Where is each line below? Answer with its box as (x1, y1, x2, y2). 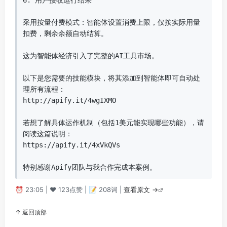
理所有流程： (23, 85, 65, 93)
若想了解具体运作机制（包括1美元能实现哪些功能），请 (23, 119, 204, 127)
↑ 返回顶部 (15, 208, 47, 216)
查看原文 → (124, 185, 158, 194)
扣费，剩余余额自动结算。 (23, 29, 108, 37)
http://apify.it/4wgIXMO (23, 96, 116, 104)
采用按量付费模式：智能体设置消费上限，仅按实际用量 (23, 18, 200, 26)
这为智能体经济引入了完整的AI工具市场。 (23, 52, 159, 60)
